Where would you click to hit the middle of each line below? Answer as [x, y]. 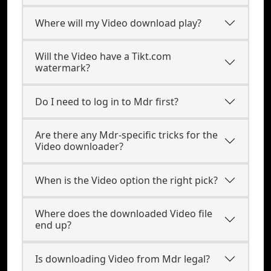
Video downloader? [79, 146]
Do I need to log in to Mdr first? [107, 101]
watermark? [63, 68]
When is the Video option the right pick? [126, 180]
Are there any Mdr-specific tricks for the [126, 135]
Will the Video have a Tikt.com [103, 56]
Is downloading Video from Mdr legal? [122, 259]
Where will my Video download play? [118, 23]
